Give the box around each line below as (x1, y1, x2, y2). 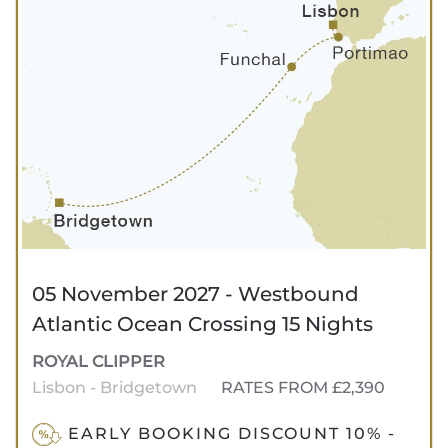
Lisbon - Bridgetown (32, 378, 201, 398)
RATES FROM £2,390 (221, 378, 385, 398)
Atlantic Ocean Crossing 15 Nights (32, 312, 373, 337)
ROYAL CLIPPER (32, 352, 165, 372)
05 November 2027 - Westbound (32, 282, 359, 307)
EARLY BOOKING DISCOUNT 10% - (61, 423, 396, 443)
